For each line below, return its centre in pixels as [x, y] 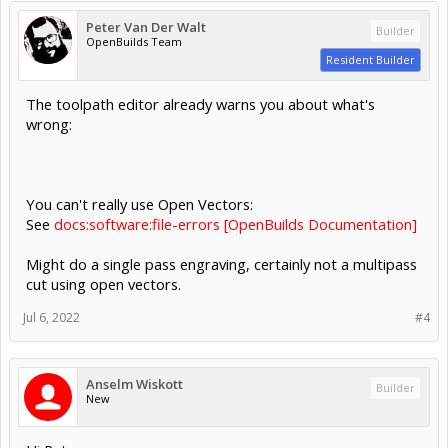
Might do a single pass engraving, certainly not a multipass [221, 263]
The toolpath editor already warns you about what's [200, 103]
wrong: [49, 123]
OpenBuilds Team [134, 41]
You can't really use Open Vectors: [139, 203]
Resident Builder [370, 59]
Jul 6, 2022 [51, 317]
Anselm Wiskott [134, 383]
